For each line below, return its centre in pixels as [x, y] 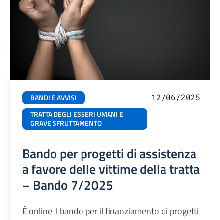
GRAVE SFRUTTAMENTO [66, 123]
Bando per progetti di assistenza [110, 153]
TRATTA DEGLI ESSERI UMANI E [77, 114]
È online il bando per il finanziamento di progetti [111, 211]
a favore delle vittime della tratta [111, 169]
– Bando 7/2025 [68, 184]
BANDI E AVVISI [54, 97]
